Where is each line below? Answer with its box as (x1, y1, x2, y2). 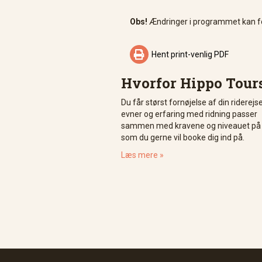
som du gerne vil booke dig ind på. (121, 133, 247, 142)
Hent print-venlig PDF (151, 50, 229, 59)
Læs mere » (121, 150, 164, 160)
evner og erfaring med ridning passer (121, 109, 258, 119)
